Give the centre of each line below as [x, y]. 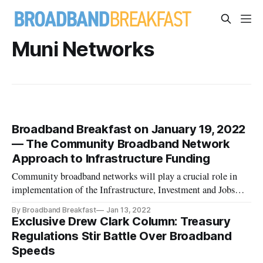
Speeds [33, 251]
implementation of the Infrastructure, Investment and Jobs [124, 190]
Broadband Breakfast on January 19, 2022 [129, 129]
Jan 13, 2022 [129, 210]
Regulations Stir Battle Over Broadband [122, 236]
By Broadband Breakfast [54, 210]
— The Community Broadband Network [121, 144]
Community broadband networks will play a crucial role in [125, 176]
